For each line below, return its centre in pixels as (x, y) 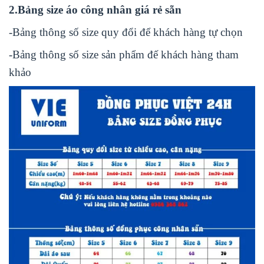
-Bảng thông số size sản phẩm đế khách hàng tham (124, 54)
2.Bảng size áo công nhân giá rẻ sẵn (95, 9)
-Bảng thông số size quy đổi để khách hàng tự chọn (126, 32)
